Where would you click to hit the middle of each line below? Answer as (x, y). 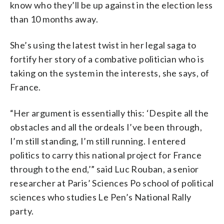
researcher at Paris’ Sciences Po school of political (112, 183)
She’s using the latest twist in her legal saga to (103, 45)
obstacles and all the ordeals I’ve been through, (106, 127)
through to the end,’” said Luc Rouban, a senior (104, 169)
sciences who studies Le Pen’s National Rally (101, 197)
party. (22, 211)
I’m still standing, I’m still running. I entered (98, 141)
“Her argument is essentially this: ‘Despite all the (109, 113)
